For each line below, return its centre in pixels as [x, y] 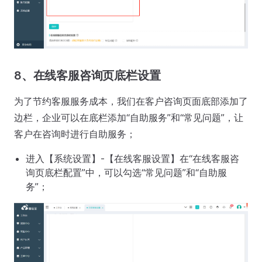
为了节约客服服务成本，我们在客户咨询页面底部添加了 [131, 101]
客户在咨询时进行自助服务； [75, 134]
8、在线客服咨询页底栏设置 [87, 76]
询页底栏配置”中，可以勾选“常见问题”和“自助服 [126, 173]
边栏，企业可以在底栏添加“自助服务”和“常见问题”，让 [129, 118]
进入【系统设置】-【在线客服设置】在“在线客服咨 [132, 159]
